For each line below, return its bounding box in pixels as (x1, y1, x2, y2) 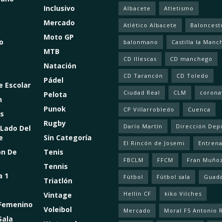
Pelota (43, 90, 67, 100)
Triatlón (43, 176, 72, 186)
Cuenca (188, 106, 211, 113)
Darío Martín (123, 122, 163, 130)
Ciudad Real (123, 89, 160, 97)
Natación (43, 61, 76, 71)
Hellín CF (123, 190, 151, 198)
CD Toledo (176, 72, 209, 80)
